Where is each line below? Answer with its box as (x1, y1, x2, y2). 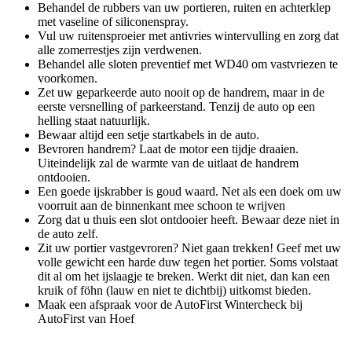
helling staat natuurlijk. (38, 113, 150, 127)
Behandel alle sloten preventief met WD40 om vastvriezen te (38, 57, 338, 71)
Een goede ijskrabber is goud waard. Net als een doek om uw (38, 184, 342, 198)
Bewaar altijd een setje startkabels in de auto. (38, 127, 259, 141)
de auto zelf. (38, 226, 98, 240)
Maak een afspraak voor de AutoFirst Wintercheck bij (38, 297, 302, 311)
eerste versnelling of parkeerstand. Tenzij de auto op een (38, 99, 315, 113)
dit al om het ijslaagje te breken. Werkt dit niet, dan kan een (38, 269, 330, 283)
